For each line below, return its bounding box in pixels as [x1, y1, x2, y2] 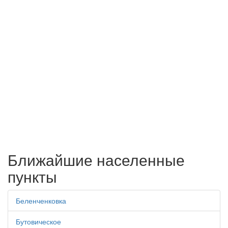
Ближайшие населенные [8, 149, 185, 170]
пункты [8, 165, 57, 187]
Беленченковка [16, 195, 66, 206]
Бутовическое [16, 216, 61, 226]
